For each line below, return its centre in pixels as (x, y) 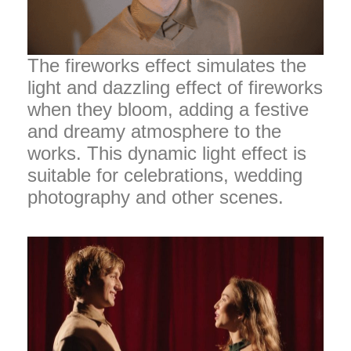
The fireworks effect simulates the (167, 65)
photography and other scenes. (156, 197)
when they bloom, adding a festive (168, 109)
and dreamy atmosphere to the (154, 131)
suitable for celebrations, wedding (165, 175)
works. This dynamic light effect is (167, 153)
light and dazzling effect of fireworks (175, 87)
